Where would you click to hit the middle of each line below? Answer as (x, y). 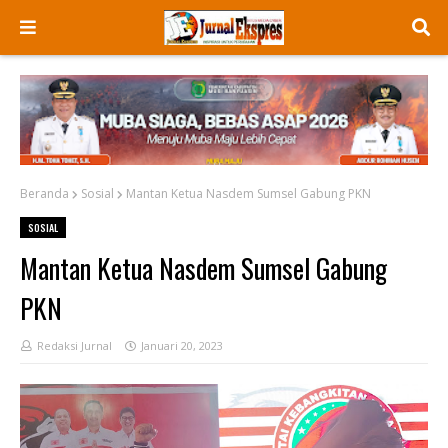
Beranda (44, 193)
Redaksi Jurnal (74, 345)
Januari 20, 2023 (182, 345)
